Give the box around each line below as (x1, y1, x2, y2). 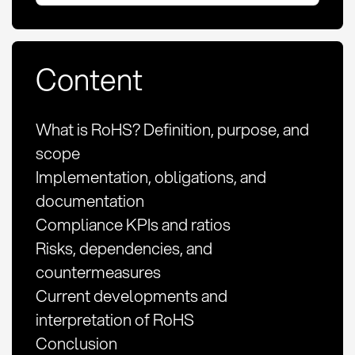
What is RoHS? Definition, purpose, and (35, 117, 309, 142)
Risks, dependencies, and (35, 236, 212, 261)
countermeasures (35, 260, 161, 284)
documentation (35, 189, 144, 213)
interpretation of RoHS (35, 307, 194, 332)
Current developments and (35, 284, 227, 308)
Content (35, 58, 143, 101)
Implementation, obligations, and (35, 165, 266, 189)
